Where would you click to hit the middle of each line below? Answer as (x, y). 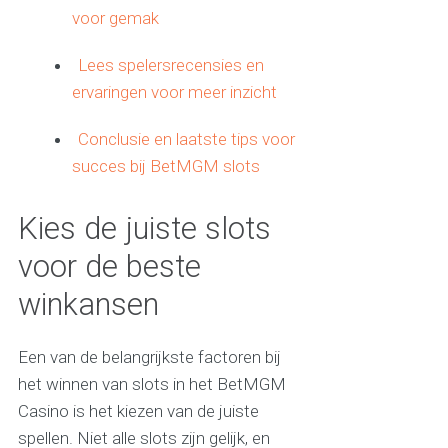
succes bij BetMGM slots (166, 166)
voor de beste (109, 267)
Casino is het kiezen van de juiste (138, 411)
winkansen (88, 305)
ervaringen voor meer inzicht (175, 92)
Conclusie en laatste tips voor (187, 139)
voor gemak (116, 18)
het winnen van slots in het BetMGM (151, 384)
